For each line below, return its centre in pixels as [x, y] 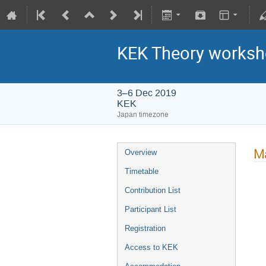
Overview [141, 152]
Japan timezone [143, 115]
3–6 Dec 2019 [147, 93]
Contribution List [153, 190]
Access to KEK [151, 247]
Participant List [151, 209]
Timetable [142, 171]
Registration [145, 228]
